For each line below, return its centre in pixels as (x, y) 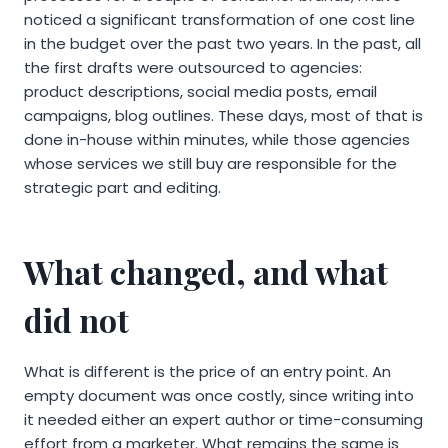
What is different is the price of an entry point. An (207, 372)
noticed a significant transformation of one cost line (219, 20)
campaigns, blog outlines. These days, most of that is (223, 116)
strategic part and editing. (122, 188)
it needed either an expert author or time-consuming (223, 420)
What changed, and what (206, 272)
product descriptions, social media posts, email (200, 92)
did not (76, 320)
